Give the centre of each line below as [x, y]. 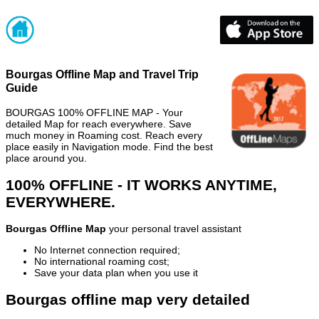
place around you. [46, 158]
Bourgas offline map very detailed [128, 299]
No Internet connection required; [107, 250]
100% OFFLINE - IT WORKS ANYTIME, [141, 184]
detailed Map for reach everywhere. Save [99, 124]
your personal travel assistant [174, 229]
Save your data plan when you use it [116, 273]
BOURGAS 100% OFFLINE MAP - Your [94, 112]
